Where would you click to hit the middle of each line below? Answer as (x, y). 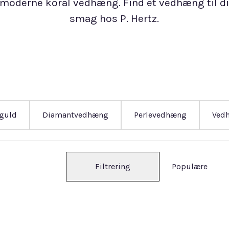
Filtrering (113, 166)
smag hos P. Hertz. (114, 18)
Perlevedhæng (160, 115)
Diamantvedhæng (75, 115)
